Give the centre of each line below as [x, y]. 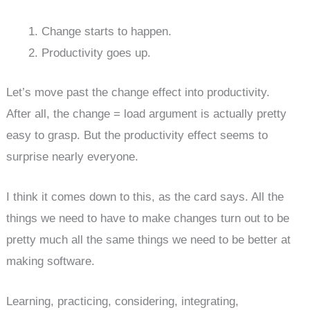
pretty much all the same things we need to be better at [149, 240]
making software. [51, 262]
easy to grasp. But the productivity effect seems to [137, 135]
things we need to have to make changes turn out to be [148, 219]
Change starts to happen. [107, 32]
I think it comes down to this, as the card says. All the [145, 197]
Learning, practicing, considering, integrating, [123, 302]
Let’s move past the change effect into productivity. [138, 92]
